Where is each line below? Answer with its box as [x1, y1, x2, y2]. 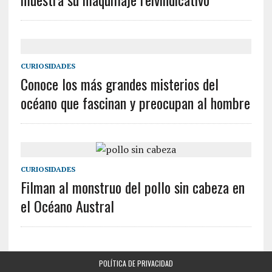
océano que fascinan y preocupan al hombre [20, 92, 250, 114]
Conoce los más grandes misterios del [20, 73, 219, 95]
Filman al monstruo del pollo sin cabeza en [20, 176, 245, 198]
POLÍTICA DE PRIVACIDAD [98, 258, 173, 268]
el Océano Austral [20, 195, 114, 217]
